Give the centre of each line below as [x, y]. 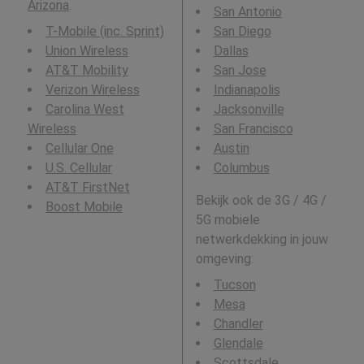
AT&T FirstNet [87, 188]
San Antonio [247, 12]
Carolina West [84, 110]
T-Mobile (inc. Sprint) [104, 32]
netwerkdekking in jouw [262, 240]
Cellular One [79, 149]
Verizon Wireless [92, 90]
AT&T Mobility [87, 71]
